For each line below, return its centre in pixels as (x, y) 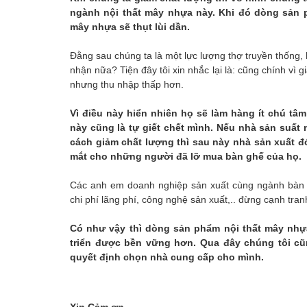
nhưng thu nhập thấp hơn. (127, 84)
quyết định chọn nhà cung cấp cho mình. (167, 257)
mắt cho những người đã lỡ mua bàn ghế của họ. (186, 156)
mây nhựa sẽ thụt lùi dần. (130, 26)
